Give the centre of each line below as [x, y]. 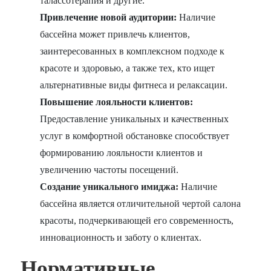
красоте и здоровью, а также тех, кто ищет [128, 68]
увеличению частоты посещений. [109, 170]
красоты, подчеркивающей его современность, [137, 221]
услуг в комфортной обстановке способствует [135, 136]
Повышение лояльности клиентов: [117, 102]
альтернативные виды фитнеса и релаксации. [134, 85]
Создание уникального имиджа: [109, 187]
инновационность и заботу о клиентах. [121, 238]
